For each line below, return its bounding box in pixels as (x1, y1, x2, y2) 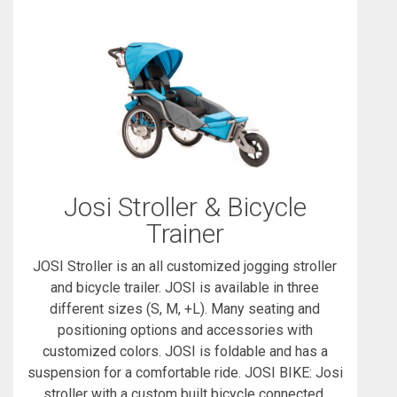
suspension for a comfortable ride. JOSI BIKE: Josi (27, 363, 343, 381)
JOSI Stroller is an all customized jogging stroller (33, 257, 338, 275)
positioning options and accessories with (57, 321, 313, 339)
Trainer (145, 217, 224, 249)
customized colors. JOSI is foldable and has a (42, 342, 328, 360)
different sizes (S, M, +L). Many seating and (50, 300, 321, 317)
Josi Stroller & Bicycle (63, 191, 307, 222)
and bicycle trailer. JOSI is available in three (51, 278, 320, 296)
